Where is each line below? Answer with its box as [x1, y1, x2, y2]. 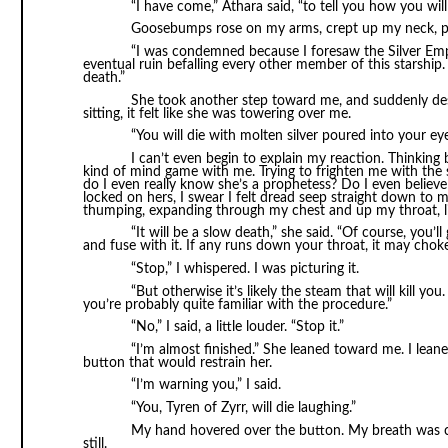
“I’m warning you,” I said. [130, 378, 281, 393]
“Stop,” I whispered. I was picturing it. [130, 262, 359, 277]
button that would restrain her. [82, 355, 272, 370]
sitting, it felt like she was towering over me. [82, 106, 351, 121]
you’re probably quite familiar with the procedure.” [82, 297, 392, 312]
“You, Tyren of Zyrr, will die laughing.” [130, 400, 356, 415]
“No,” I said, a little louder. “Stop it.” [130, 320, 344, 335]
